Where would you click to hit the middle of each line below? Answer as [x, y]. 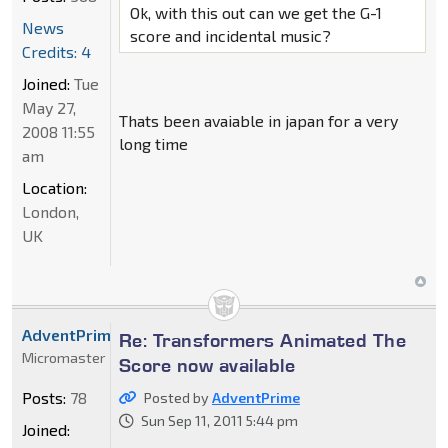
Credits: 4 [56, 51]
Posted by [177, 397]
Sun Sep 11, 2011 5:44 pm [219, 420]
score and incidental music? [230, 35]
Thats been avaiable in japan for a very [258, 120]
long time [153, 143]
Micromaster [63, 357]
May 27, [49, 107]
